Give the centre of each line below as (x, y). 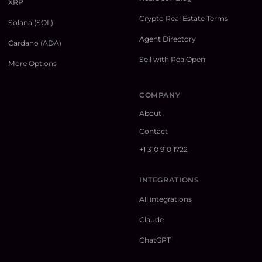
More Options (32, 64)
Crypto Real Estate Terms (184, 19)
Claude (151, 220)
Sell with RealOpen (172, 60)
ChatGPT (155, 240)
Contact (154, 132)
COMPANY (160, 95)
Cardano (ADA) (35, 43)
